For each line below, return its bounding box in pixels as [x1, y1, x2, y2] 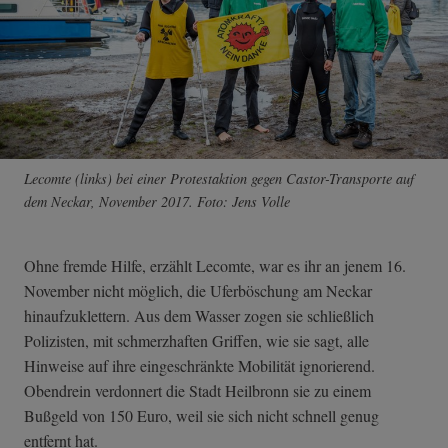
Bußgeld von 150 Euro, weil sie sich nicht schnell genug [24, 404, 379, 426]
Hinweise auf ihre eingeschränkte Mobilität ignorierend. [24, 354, 375, 376]
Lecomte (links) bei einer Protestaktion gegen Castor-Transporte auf [24, 168, 414, 188]
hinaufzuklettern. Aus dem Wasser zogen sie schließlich [24, 304, 374, 326]
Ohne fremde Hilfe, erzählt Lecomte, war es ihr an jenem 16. [24, 254, 406, 276]
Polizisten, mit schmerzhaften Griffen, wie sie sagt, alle [24, 329, 369, 351]
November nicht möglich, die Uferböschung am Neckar [24, 279, 372, 301]
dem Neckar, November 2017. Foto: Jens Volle [24, 191, 290, 211]
